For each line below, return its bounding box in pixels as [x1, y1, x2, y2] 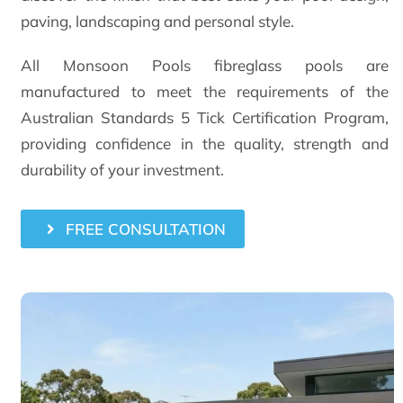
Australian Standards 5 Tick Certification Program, [20, 108, 389, 127]
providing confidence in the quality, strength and [20, 134, 389, 153]
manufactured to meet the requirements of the [20, 82, 389, 101]
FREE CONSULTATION [65, 219, 226, 238]
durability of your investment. [20, 160, 224, 179]
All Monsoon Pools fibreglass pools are [20, 56, 389, 75]
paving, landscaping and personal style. [20, 12, 294, 31]
